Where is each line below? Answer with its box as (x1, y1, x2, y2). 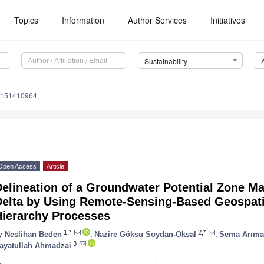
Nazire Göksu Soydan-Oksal (94, 229, 196, 239)
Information (62, 14, 105, 26)
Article (47, 163, 64, 170)
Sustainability (144, 56, 187, 67)
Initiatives (210, 14, 246, 26)
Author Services (128, 14, 187, 26)
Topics (14, 14, 39, 26)
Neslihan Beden (5, 229, 62, 239)
